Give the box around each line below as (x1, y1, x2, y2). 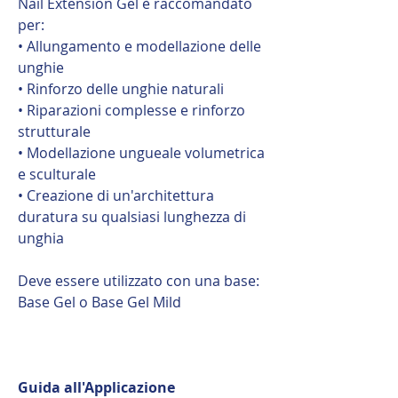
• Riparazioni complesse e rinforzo (18, 99, 245, 120)
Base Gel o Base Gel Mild (18, 291, 185, 312)
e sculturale (18, 163, 96, 184)
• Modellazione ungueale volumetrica (18, 142, 265, 163)
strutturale (18, 121, 91, 141)
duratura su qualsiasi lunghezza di (18, 206, 246, 227)
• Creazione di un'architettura (18, 185, 214, 205)
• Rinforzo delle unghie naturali (18, 78, 224, 99)
